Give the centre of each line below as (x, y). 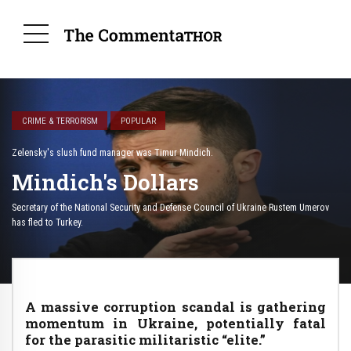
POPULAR (138, 121)
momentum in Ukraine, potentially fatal (175, 323)
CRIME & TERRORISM (60, 121)
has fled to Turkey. (47, 222)
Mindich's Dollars (105, 183)
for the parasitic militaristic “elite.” (145, 339)
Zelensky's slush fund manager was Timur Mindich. (112, 153)
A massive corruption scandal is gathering (175, 306)
